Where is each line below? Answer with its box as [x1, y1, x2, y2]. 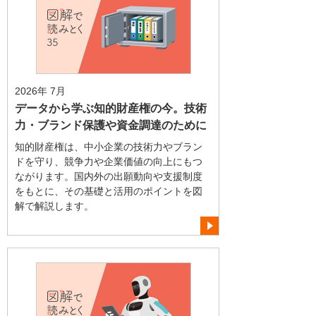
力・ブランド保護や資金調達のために [15, 119, 207, 131]
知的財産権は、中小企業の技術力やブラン [15, 140, 202, 152]
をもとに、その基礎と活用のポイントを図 [15, 185, 202, 197]
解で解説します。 [15, 200, 94, 212]
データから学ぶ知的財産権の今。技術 [15, 102, 207, 114]
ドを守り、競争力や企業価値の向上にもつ [15, 155, 202, 167]
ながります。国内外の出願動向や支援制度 [15, 170, 202, 182]
